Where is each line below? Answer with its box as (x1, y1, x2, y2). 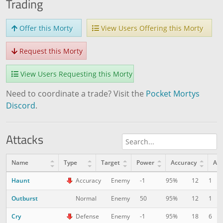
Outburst (11, 194, 38, 203)
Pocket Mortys (146, 88, 200, 99)
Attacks (6, 130, 43, 148)
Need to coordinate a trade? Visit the (6, 88, 146, 99)
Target (101, 158, 120, 167)
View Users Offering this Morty (99, 23, 203, 33)
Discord (6, 100, 35, 111)
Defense (76, 212, 99, 221)
